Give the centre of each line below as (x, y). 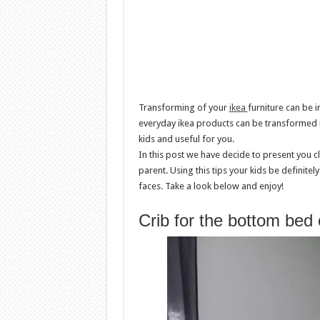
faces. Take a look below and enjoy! (211, 186)
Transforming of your (184, 107)
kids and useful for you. (186, 139)
